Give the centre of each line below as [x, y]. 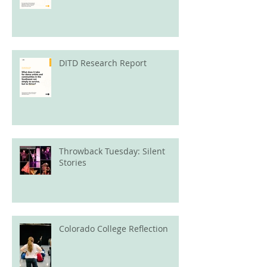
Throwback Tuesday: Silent [112, 151]
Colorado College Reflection [114, 228]
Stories [73, 162]
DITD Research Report [103, 63]
